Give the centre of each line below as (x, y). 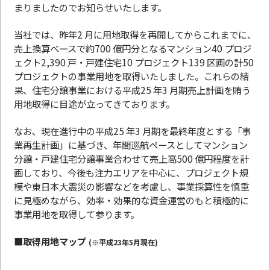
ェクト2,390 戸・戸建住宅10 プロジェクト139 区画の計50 (134, 62)
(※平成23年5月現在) (123, 242)
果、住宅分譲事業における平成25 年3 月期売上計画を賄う (132, 89)
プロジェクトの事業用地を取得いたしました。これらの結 (131, 76)
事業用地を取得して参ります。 (77, 214)
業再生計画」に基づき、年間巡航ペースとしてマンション (131, 144)
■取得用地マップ (51, 241)
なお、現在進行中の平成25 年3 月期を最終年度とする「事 (132, 130)
